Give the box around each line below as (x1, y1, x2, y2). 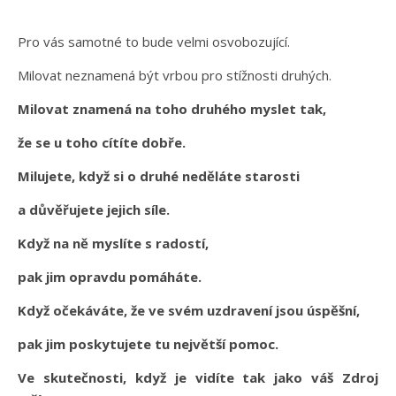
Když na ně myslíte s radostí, (18, 234, 212, 253)
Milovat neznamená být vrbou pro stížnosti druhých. (18, 66, 331, 85)
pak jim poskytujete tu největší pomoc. (18, 335, 278, 354)
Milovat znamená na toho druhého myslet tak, (18, 100, 330, 118)
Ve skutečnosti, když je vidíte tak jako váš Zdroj (18, 369, 378, 387)
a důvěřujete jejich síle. (18, 201, 170, 219)
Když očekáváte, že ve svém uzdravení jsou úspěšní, (18, 301, 363, 320)
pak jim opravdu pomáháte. (18, 268, 202, 286)
